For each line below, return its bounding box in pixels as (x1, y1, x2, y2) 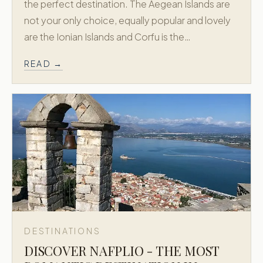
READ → (24, 58, 63, 69)
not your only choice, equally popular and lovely (24, 14, 231, 26)
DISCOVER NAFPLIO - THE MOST (24, 242, 220, 259)
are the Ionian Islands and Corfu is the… (24, 31, 191, 43)
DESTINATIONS (24, 225, 101, 236)
